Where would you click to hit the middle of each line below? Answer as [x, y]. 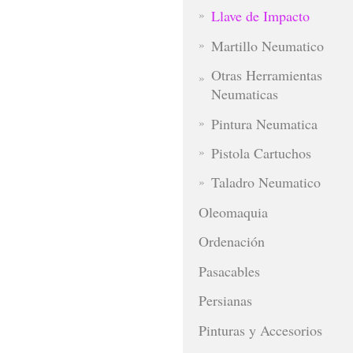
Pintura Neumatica [264, 123]
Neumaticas [244, 94]
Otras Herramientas [266, 75]
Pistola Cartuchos [261, 152]
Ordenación [232, 242]
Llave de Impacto [260, 16]
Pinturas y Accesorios [260, 330]
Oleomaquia [233, 212]
